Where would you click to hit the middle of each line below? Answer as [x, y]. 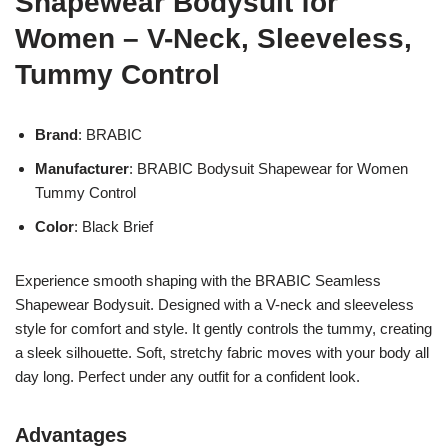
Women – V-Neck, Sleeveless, [213, 38]
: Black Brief [113, 226]
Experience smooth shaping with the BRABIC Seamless [198, 280]
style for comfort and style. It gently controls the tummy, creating [223, 328]
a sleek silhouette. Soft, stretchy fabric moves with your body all [222, 352]
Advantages [71, 434]
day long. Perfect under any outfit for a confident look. [187, 376]
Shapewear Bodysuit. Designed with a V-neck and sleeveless [214, 304]
